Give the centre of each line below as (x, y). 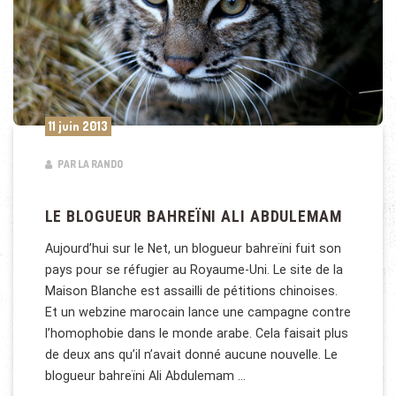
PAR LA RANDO (89, 164)
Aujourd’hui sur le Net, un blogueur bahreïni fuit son (193, 248)
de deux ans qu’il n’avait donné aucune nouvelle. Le (191, 354)
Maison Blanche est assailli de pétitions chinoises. (191, 290)
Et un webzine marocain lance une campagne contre (198, 312)
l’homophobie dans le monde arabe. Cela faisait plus (196, 333)
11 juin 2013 (78, 126)
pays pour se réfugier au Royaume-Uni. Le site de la (194, 269)
